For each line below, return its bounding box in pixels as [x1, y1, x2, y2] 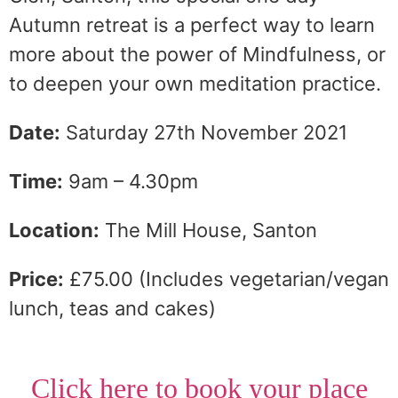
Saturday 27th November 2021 [60, 121, 347, 144]
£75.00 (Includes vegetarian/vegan [64, 267, 389, 291]
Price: [9, 267, 64, 291]
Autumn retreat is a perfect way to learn [9, 13, 375, 36]
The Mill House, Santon [99, 219, 317, 242]
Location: [9, 219, 99, 242]
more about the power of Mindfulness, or [9, 43, 386, 66]
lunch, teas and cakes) [9, 297, 216, 320]
